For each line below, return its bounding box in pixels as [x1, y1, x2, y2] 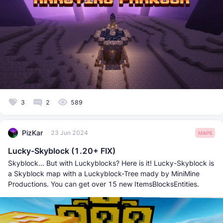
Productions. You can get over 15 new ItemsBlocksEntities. [8, 179, 199, 188]
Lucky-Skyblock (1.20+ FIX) [8, 145, 115, 156]
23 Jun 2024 [51, 129, 88, 137]
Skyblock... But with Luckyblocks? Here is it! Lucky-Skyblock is [8, 158, 214, 167]
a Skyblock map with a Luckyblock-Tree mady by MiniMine [8, 169, 200, 178]
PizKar [22, 128, 43, 137]
